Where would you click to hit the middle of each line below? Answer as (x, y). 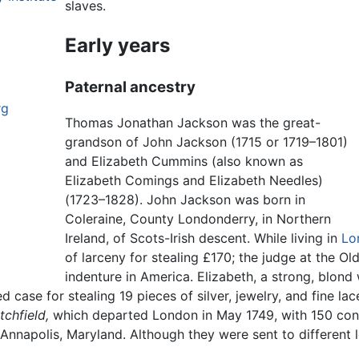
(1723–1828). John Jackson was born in (186, 200)
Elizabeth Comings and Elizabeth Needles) (194, 181)
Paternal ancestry (131, 87)
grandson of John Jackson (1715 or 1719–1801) (207, 142)
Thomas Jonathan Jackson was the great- (193, 123)
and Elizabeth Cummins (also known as (184, 161)
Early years (118, 45)
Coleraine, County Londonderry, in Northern (198, 219)
